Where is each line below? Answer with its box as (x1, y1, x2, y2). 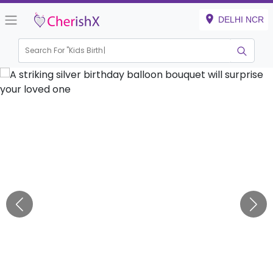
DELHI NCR (218, 15, 264, 24)
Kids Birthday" (69, 45, 121, 56)
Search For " (25, 45, 69, 56)
